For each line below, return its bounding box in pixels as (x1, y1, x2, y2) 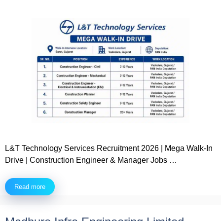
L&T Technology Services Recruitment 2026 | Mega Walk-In (5, 144, 213, 152)
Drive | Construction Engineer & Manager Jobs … (5, 155, 177, 164)
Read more (14, 183, 45, 190)
